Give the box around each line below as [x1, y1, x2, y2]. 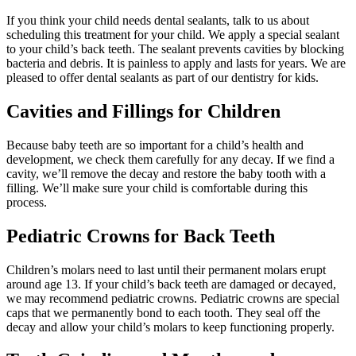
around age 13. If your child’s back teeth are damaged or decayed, [6, 277, 336, 291]
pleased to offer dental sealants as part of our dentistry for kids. [6, 70, 319, 84]
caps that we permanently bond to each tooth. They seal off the [6, 305, 320, 319]
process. [6, 195, 47, 209]
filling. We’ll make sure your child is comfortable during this [6, 180, 308, 195]
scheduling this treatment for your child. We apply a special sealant [6, 27, 339, 41]
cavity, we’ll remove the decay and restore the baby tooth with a [6, 166, 326, 180]
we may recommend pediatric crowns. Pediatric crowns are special [6, 291, 339, 305]
